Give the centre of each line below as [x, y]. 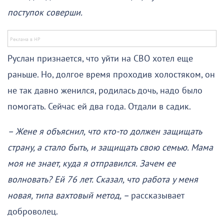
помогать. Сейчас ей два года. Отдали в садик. [99, 107]
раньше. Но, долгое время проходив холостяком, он [111, 75]
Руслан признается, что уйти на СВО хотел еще [100, 59]
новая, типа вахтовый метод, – [69, 196]
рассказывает [157, 196]
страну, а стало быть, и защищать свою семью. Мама [110, 148]
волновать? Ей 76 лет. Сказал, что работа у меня [103, 180]
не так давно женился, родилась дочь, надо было [105, 91]
